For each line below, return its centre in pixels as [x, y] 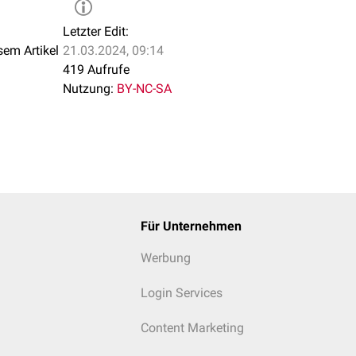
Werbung [165, 258]
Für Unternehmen [191, 226]
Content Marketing [192, 328]
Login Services [181, 293]
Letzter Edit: [96, 31]
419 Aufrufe [96, 70]
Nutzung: [88, 89]
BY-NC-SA [144, 89]
